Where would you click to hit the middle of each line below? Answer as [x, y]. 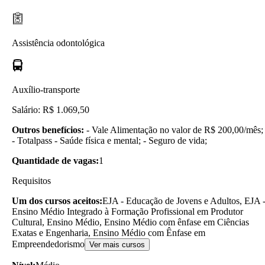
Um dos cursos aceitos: [57, 201]
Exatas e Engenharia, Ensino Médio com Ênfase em [109, 232]
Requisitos [31, 180]
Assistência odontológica [58, 43]
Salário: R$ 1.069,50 [51, 109]
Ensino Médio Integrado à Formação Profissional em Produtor [127, 211]
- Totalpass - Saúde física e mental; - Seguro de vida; [109, 140]
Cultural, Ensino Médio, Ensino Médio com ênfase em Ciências [130, 222]
